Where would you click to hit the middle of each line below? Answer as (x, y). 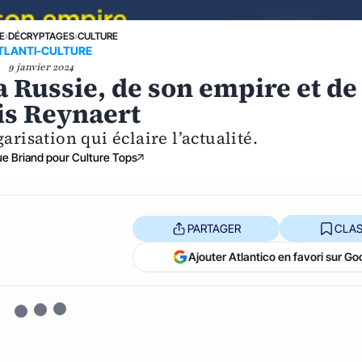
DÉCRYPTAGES (41, 36)
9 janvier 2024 (40, 67)
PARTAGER (214, 228)
